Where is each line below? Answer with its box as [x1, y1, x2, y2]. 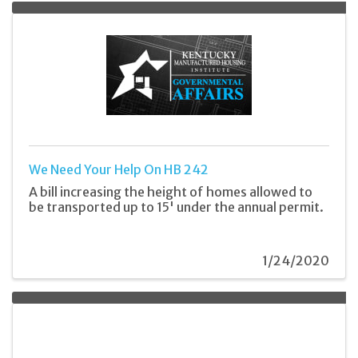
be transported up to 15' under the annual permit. [29, 198, 324, 215]
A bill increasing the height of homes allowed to [29, 183, 312, 200]
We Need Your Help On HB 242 [29, 161, 209, 177]
